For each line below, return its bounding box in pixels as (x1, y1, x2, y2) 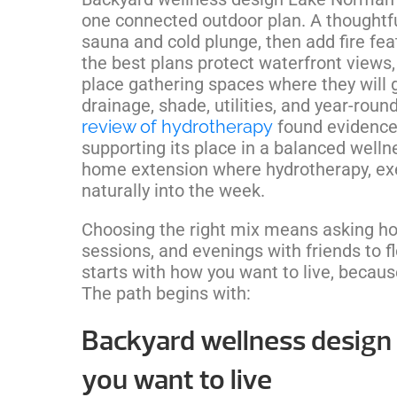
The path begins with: (82, 282, 251, 304)
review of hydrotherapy (82, 115, 273, 137)
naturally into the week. (82, 179, 265, 201)
